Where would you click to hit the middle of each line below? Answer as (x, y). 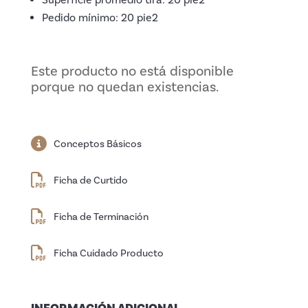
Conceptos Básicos (97, 143)
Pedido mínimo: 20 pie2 (100, 17)
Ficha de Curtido (90, 180)
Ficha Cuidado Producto (108, 253)
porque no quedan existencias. (124, 86)
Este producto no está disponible (34, 70)
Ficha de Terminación (101, 216)
